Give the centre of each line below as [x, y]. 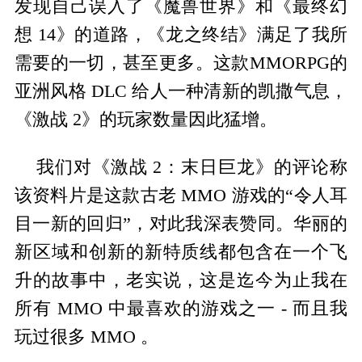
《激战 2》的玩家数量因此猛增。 [145, 119]
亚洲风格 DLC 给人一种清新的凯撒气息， [181, 91]
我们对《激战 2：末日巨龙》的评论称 [192, 167]
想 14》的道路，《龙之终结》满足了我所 [181, 34]
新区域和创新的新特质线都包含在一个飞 [181, 252]
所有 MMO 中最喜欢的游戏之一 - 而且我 [181, 308]
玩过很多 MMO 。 [86, 337]
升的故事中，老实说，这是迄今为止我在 [181, 280]
